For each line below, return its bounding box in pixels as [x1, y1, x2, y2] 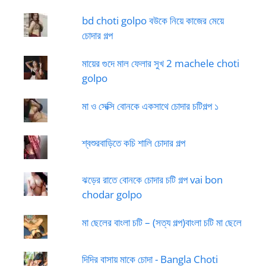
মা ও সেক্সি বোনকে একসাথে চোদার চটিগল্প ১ [81, 99, 218, 113]
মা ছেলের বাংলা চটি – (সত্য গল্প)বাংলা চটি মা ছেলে [81, 216, 242, 229]
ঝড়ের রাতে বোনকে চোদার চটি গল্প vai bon [81, 173, 223, 186]
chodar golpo [81, 188, 142, 201]
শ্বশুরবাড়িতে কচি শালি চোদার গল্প [81, 136, 185, 150]
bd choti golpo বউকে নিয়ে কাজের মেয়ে [81, 14, 224, 27]
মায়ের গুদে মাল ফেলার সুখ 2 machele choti [81, 56, 239, 70]
